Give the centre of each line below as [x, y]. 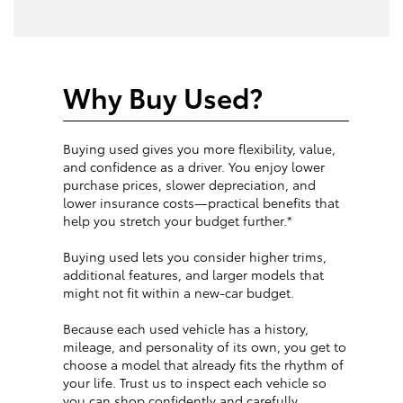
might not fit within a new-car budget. [179, 293]
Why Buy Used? [163, 97]
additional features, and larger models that [193, 275]
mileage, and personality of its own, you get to [205, 347]
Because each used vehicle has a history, [186, 329]
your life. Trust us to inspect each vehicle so [195, 383]
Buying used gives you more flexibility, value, [199, 149]
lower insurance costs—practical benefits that [201, 203]
